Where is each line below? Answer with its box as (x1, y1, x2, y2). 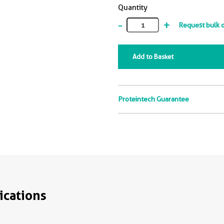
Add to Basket (132, 52, 173, 60)
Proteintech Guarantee (118, 95, 189, 103)
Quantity (118, 3, 147, 12)
